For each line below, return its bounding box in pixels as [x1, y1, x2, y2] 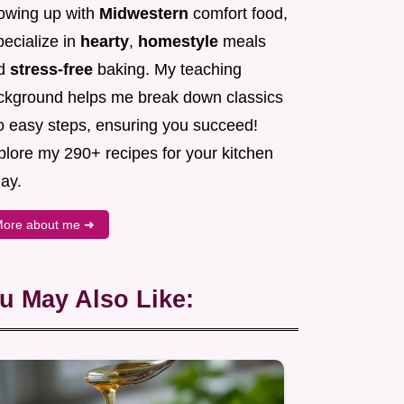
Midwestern [99, 5, 188, 23]
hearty [80, 32, 129, 51]
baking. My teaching [93, 60, 242, 79]
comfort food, [188, 5, 288, 23]
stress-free [10, 60, 93, 79]
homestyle [138, 32, 218, 51]
